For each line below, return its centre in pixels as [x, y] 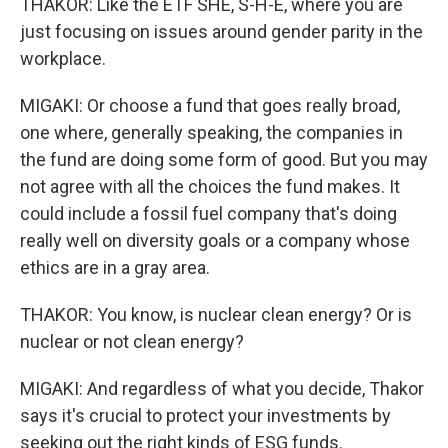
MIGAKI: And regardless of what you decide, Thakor [222, 388]
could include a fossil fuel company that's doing [208, 213]
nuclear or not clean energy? [132, 341]
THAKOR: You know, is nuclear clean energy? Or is [216, 314]
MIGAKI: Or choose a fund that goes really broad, [210, 105]
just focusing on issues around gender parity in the [221, 31]
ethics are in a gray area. [115, 267]
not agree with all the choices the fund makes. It [210, 186]
